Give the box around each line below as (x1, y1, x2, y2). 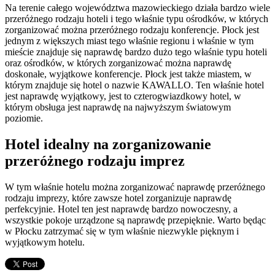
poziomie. (5, 112, 43, 123)
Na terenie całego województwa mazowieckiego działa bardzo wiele (5, 2, 270, 13)
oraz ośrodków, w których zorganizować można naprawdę (5, 57, 231, 68)
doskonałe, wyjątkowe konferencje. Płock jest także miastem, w (5, 68, 252, 79)
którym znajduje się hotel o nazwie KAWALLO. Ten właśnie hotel (5, 79, 264, 90)
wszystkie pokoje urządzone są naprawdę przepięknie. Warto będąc (5, 214, 266, 225)
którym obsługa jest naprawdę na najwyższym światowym (5, 101, 231, 112)
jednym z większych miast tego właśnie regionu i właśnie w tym (5, 35, 254, 46)
